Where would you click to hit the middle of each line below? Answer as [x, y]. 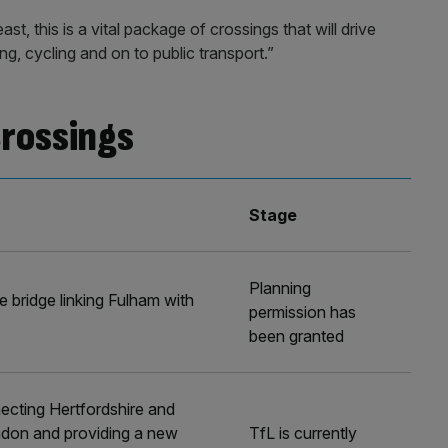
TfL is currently [303, 433]
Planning [280, 288]
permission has [303, 312]
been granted [297, 336]
